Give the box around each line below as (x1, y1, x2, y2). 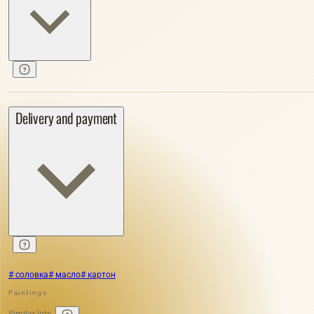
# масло (48, 270, 81, 280)
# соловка (8, 270, 48, 280)
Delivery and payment (15, 107, 117, 129)
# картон (81, 270, 116, 280)
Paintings (8, 289, 48, 297)
